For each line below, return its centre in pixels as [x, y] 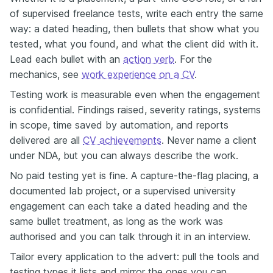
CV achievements [122, 140]
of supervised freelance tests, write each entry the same [136, 13]
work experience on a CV [138, 74]
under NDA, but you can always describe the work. [124, 155]
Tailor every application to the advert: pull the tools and [135, 256]
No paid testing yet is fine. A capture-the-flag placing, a [134, 175]
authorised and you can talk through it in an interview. [130, 236]
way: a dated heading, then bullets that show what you [134, 28]
